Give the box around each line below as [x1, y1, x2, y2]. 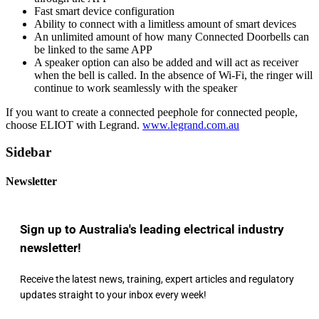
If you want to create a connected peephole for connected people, [6, 105, 298, 118]
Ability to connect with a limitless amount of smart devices [34, 17, 296, 30]
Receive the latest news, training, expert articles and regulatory [20, 273, 294, 286]
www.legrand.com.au [142, 118, 239, 131]
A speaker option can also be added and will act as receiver [34, 56, 298, 68]
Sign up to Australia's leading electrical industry [20, 222, 284, 237]
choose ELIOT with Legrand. [6, 118, 142, 131]
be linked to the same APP [34, 43, 152, 56]
